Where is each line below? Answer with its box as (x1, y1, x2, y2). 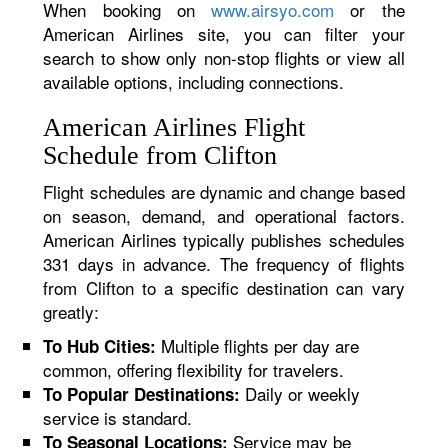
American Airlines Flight (43, 113, 306, 142)
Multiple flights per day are (156, 333, 360, 358)
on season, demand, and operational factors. (43, 203, 405, 228)
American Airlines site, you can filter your (43, 21, 405, 46)
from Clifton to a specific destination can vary (43, 275, 405, 300)
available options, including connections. (43, 69, 345, 94)
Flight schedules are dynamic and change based (43, 179, 405, 204)
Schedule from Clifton (43, 141, 278, 170)
